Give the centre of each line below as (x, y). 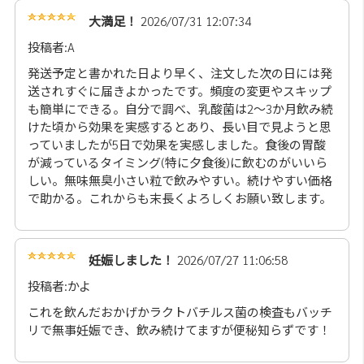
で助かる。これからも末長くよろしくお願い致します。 (179, 198)
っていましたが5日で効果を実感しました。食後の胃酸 (176, 145)
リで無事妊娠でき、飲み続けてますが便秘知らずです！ (179, 330)
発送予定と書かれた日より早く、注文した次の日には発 (180, 73)
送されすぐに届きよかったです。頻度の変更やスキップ (179, 91)
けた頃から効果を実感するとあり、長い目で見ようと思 (179, 127)
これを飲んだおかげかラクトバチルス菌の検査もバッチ (180, 312)
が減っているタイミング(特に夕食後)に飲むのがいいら (177, 162)
